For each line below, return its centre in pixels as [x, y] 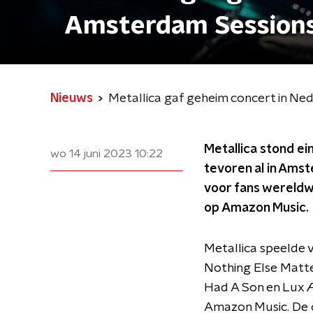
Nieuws [72, 99]
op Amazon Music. [256, 208]
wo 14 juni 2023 [91, 154]
